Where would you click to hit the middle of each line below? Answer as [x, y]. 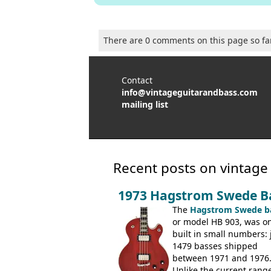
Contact [137, 80]
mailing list [145, 104]
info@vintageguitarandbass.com [190, 92]
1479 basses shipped [215, 246]
